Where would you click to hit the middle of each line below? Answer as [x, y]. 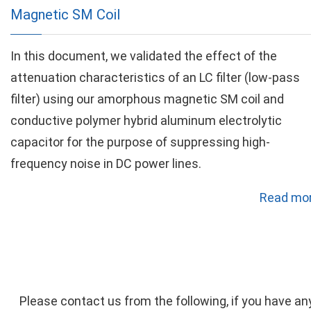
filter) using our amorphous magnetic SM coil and [147, 99]
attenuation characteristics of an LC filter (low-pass [155, 77]
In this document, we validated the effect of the [144, 56]
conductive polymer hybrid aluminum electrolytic [146, 120]
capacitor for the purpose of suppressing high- [140, 142]
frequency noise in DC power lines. [106, 163]
